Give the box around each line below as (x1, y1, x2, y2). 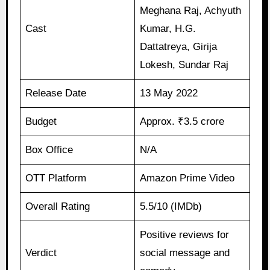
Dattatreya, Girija (140, 41, 218, 53)
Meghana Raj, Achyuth (140, 5, 242, 17)
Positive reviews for (140, 229, 230, 241)
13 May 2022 (140, 87, 198, 99)
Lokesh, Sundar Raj (140, 59, 229, 71)
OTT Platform (25, 172, 87, 184)
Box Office (25, 144, 74, 156)
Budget (25, 116, 57, 128)
